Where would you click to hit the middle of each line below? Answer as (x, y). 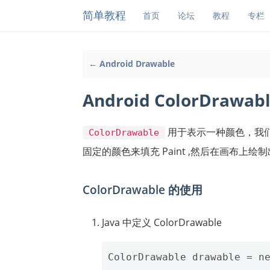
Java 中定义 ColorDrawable (162, 222)
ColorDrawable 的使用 (143, 189)
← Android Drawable (132, 64)
